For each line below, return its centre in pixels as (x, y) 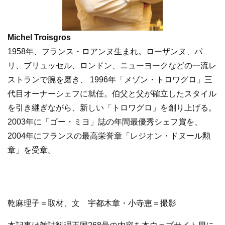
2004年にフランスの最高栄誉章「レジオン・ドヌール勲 (109, 136)
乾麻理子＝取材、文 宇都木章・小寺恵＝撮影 (96, 203)
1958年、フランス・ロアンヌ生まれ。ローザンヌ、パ (105, 52)
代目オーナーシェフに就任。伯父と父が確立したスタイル (112, 94)
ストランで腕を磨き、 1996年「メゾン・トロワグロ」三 (110, 80)
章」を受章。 (32, 150)
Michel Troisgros (39, 38)
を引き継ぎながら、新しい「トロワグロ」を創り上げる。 (112, 108)
